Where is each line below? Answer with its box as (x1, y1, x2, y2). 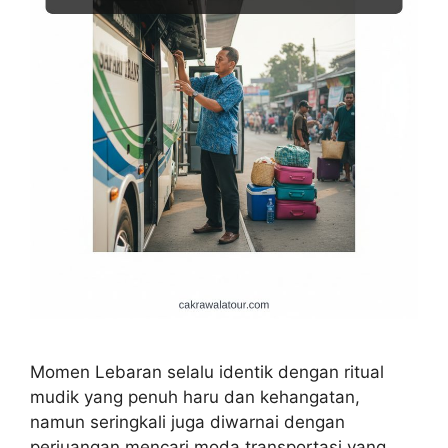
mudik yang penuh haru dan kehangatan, (30, 386, 360, 407)
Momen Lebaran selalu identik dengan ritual (30, 361, 384, 382)
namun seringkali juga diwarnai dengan (30, 411, 345, 432)
